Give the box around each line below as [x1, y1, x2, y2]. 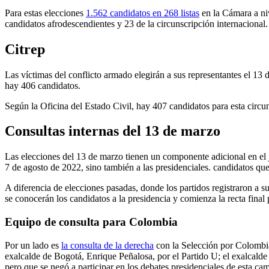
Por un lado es [5, 240, 61, 250]
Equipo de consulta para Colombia [5, 216, 178, 229]
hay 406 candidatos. [5, 80, 80, 91]
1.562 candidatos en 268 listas [86, 7, 199, 18]
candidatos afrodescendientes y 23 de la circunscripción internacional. [5, 18, 268, 29]
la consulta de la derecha [61, 240, 154, 250]
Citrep [5, 41, 45, 57]
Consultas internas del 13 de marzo [5, 123, 220, 139]
